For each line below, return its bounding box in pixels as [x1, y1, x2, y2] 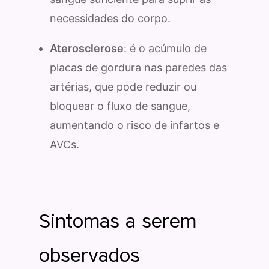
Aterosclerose [50, 41, 124, 55]
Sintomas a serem [39, 208, 196, 232]
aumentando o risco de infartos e [50, 118, 219, 131]
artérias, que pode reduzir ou [50, 80, 196, 93]
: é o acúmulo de [124, 41, 207, 55]
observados [39, 243, 140, 267]
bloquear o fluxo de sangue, [50, 99, 190, 112]
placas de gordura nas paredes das [50, 61, 227, 74]
